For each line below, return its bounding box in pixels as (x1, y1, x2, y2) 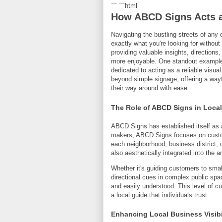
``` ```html (111, 2, 137, 10)
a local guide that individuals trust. (111, 191, 209, 199)
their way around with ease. (111, 84, 189, 92)
